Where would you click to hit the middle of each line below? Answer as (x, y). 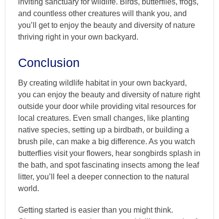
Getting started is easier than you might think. (96, 210)
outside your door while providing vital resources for (107, 106)
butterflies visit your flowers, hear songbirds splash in (109, 153)
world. (29, 188)
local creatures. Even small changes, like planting (104, 118)
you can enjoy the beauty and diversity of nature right (109, 94)
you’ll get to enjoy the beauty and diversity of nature (107, 25)
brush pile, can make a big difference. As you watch (107, 141)
